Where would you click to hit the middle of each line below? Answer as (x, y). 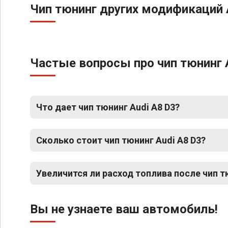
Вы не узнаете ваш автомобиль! (124, 209)
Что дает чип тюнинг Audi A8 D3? (108, 107)
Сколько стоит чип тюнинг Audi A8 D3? (121, 140)
